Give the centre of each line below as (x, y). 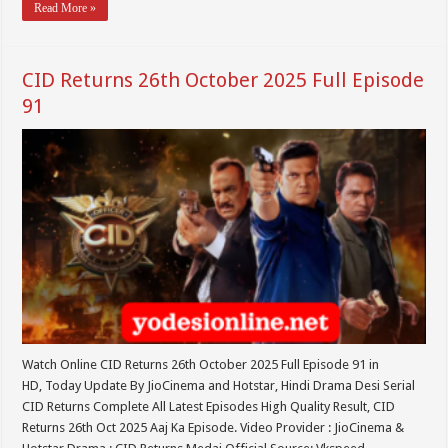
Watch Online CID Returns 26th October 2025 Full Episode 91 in (201, 364)
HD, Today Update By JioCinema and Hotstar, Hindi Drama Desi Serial (219, 385)
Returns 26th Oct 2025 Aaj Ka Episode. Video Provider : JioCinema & (213, 427)
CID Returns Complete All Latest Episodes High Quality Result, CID (209, 406)
